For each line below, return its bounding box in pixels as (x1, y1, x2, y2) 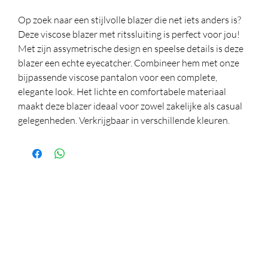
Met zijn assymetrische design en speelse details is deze (18, 42, 243, 54)
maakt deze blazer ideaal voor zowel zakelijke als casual (18, 100, 242, 112)
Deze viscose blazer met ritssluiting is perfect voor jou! (18, 28, 240, 40)
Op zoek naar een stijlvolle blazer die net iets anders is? (18, 14, 241, 26)
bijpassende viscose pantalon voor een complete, (18, 71, 217, 83)
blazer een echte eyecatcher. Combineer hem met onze (18, 57, 239, 69)
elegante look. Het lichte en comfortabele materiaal (18, 86, 226, 98)
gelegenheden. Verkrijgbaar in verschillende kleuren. (18, 114, 230, 126)
